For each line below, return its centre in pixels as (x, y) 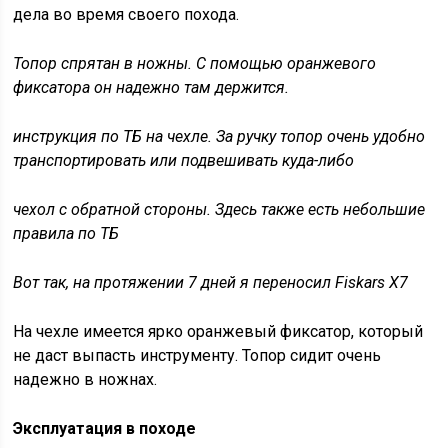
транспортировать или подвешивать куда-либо (186, 161)
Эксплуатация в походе (105, 429)
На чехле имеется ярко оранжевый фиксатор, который (218, 332)
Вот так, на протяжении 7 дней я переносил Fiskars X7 (211, 283)
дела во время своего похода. (126, 15)
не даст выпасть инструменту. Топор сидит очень (197, 356)
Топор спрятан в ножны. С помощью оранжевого (195, 64)
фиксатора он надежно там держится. (151, 88)
